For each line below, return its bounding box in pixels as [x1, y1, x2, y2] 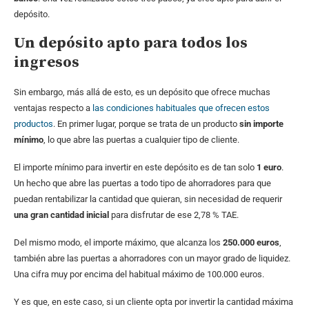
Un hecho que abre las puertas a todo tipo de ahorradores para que [14, 178, 271, 189]
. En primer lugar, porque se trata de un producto [53, 119, 239, 130]
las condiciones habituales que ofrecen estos [92, 103, 270, 114]
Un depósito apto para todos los [14, 34, 248, 53]
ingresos [14, 53, 79, 72]
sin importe [239, 119, 283, 130]
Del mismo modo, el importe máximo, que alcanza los [14, 237, 223, 248]
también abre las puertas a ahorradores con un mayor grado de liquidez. [14, 253, 290, 264]
